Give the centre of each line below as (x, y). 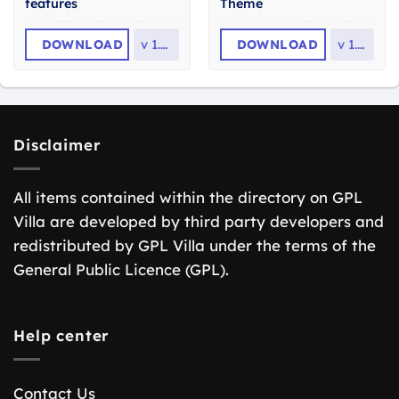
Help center (61, 336)
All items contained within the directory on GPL (188, 197)
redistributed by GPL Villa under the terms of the (195, 245)
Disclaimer (57, 145)
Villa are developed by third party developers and (199, 221)
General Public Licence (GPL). (121, 269)
